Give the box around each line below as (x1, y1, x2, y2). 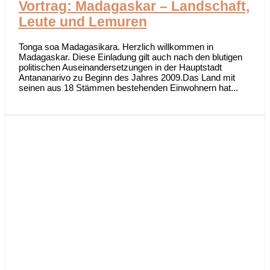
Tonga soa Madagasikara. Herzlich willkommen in (18, 41, 213, 52)
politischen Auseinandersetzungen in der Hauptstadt (18, 61, 222, 72)
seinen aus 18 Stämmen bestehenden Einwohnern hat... (18, 82, 238, 93)
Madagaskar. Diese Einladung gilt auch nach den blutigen (18, 51, 242, 62)
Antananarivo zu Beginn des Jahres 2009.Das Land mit (18, 72, 235, 83)
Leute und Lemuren (18, 14, 147, 30)
